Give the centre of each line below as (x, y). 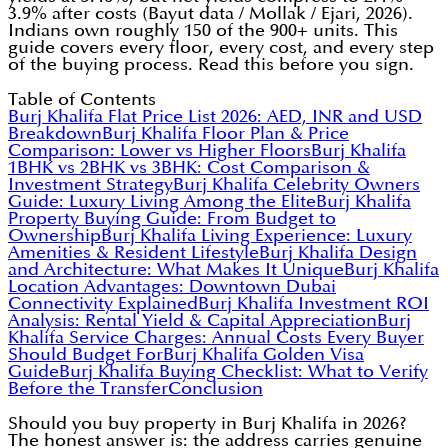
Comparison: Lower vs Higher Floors (159, 151)
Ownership (54, 236)
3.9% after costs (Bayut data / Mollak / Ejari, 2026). (210, 14)
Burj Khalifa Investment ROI (313, 304)
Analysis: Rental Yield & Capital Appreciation (192, 321)
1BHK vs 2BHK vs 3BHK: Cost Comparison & (189, 168)
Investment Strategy (90, 185)
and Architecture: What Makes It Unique (176, 270)
